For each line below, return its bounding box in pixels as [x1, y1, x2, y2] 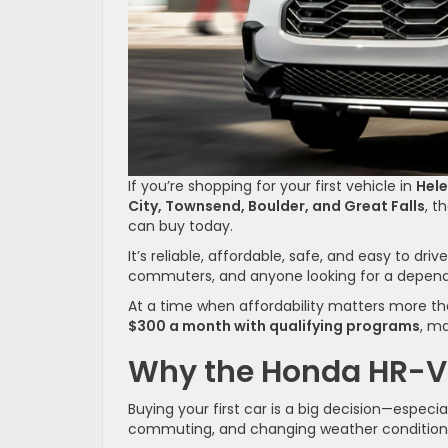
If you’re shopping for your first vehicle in [128, 175, 416, 196]
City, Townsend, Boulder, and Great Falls [128, 195, 425, 216]
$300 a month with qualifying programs [128, 315, 420, 336]
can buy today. [128, 215, 233, 236]
